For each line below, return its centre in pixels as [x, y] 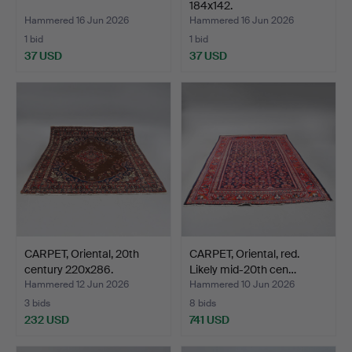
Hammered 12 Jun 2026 [77, 284]
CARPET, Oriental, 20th [82, 253]
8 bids [203, 303]
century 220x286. [69, 269]
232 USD [47, 319]
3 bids [37, 303]
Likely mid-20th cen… [243, 269]
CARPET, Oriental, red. [244, 253]
